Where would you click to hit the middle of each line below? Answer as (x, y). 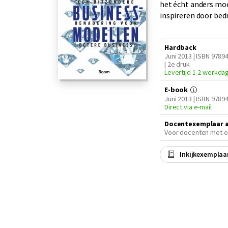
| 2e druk (177, 64)
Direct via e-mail (188, 107)
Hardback (180, 47)
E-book (177, 90)
